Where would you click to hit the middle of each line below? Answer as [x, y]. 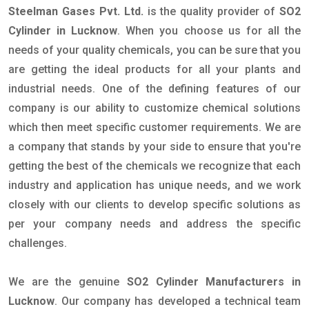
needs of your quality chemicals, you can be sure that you [154, 50]
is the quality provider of [213, 11]
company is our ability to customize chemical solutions [154, 108]
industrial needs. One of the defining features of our [154, 89]
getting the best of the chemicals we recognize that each [154, 166]
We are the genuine [68, 282]
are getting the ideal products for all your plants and [154, 69]
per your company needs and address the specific [154, 224]
